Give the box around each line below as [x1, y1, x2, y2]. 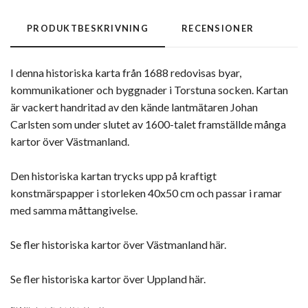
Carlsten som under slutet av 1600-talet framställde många [10, 117, 286, 131]
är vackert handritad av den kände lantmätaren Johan [10, 100, 258, 113]
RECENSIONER [181, 22, 254, 34]
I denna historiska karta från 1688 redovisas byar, [10, 65, 241, 79]
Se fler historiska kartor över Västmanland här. [10, 237, 226, 251]
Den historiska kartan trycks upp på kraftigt [10, 168, 217, 182]
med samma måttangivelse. [10, 203, 137, 217]
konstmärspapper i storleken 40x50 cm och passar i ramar [10, 186, 282, 199]
